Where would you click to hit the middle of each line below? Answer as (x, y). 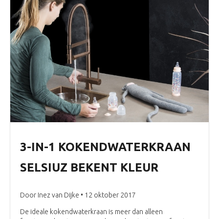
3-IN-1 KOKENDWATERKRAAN (105, 147)
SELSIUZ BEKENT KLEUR (89, 167)
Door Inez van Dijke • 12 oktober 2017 (78, 195)
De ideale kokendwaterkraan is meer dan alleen (91, 211)
